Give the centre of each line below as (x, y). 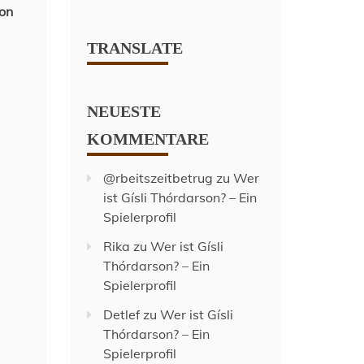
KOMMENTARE (148, 139)
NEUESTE (124, 111)
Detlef (122, 314)
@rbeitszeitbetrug (158, 178)
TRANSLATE (135, 48)
